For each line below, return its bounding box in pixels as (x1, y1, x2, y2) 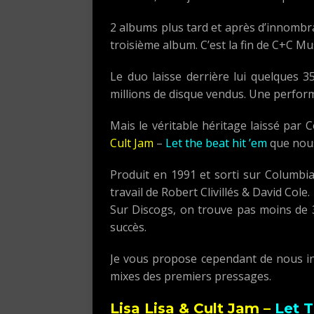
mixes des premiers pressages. (110, 268, 271, 284)
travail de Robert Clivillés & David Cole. (110, 184, 310, 200)
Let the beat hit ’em (165, 135, 267, 151)
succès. (110, 219, 146, 235)
